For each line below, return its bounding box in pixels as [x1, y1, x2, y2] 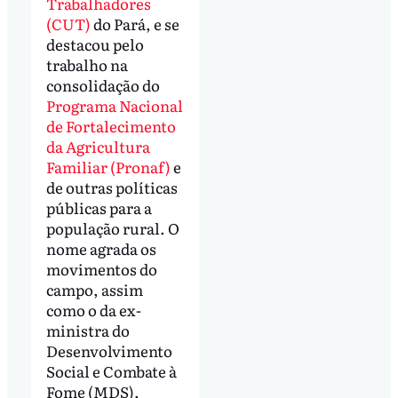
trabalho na [45, 52, 128, 76]
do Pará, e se [90, 12, 179, 35]
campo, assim [45, 277, 143, 300]
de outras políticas [45, 175, 178, 198]
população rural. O [45, 216, 179, 239]
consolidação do [45, 73, 160, 96]
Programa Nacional [45, 93, 183, 116]
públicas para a [45, 195, 152, 219]
